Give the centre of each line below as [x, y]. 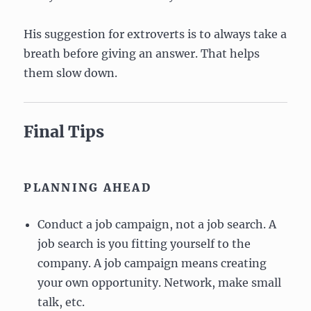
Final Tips [64, 131]
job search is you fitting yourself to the [144, 243]
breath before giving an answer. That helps [142, 53]
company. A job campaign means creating [152, 263]
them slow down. [71, 73]
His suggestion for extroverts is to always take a [155, 34]
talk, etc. [61, 302]
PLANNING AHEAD [87, 187]
